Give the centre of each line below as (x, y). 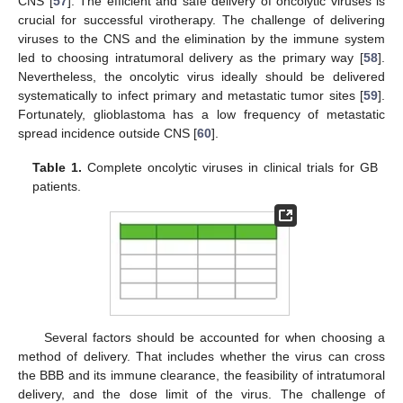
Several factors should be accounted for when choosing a (214, 337)
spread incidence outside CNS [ (107, 133)
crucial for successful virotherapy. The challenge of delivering (201, 19)
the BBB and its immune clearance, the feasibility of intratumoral (201, 375)
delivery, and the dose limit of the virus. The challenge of (201, 394)
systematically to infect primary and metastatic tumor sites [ (191, 95)
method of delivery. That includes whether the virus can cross (201, 356)
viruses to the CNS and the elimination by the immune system (201, 38)
